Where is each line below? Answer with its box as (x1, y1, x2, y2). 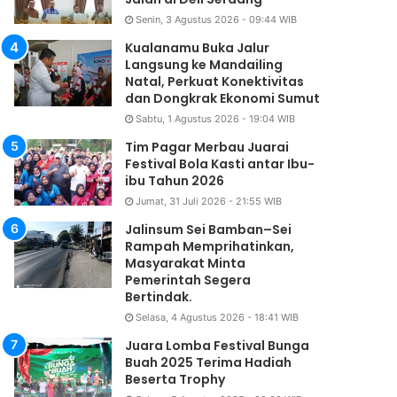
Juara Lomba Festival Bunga (125, 337, 310, 355)
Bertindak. (125, 288, 193, 307)
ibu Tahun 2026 (125, 172, 225, 191)
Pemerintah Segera (125, 271, 252, 290)
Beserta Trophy (125, 370, 226, 389)
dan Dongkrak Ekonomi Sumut (125, 90, 321, 108)
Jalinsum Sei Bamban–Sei (125, 221, 292, 239)
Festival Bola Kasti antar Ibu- (125, 155, 315, 174)
